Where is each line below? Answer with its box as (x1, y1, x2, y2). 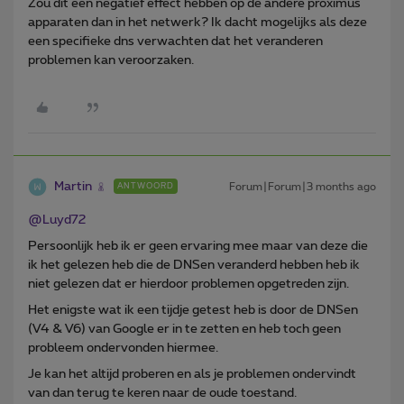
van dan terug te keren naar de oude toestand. (28, 386, 297, 399)
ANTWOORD (117, 181, 174, 190)
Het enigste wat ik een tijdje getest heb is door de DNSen (28, 303, 358, 317)
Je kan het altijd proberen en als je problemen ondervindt (28, 367, 356, 381)
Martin (54, 179, 92, 193)
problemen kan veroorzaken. (28, 53, 194, 67)
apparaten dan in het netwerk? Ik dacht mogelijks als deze (28, 15, 367, 29)
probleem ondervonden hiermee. (28, 341, 218, 354)
